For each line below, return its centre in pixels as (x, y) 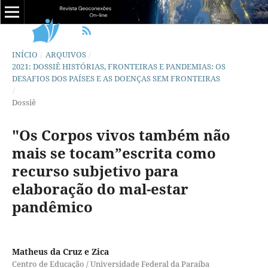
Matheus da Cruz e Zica (60, 251)
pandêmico (52, 206)
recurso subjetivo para (95, 170)
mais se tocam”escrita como (114, 153)
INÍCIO (25, 54)
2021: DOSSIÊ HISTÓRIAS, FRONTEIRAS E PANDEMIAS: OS (118, 66)
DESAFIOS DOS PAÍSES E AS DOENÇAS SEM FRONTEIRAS (116, 78)
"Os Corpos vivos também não (121, 135)
